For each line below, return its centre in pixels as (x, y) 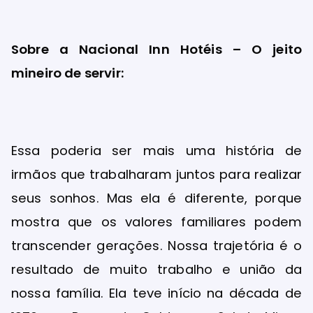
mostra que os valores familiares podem (156, 221)
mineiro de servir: (68, 73)
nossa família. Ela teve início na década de (156, 293)
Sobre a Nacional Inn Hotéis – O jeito (156, 50)
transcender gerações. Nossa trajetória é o (156, 245)
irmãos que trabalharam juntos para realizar (156, 174)
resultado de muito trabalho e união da (156, 269)
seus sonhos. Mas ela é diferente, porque (156, 198)
